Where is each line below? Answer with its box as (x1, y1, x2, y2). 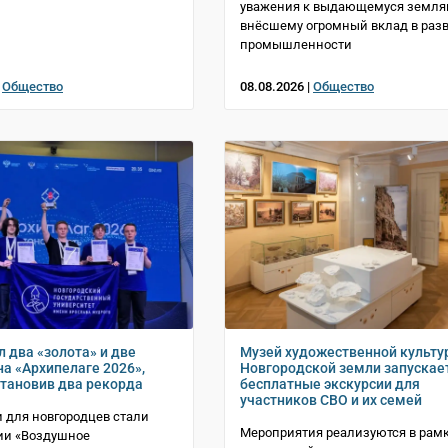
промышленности (240, 37, 352, 53)
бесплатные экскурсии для (240, 376, 420, 393)
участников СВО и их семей (240, 392, 422, 409)
